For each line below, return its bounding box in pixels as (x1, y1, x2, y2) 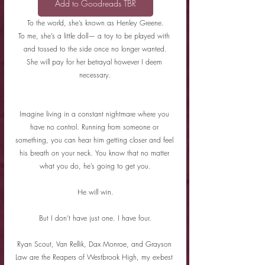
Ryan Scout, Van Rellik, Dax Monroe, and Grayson (17, 238, 174, 249)
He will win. (77, 186, 114, 197)
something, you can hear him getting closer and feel (15, 134, 176, 145)
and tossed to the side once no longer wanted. (24, 43, 167, 54)
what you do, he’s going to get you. (40, 160, 151, 171)
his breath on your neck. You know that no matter (19, 147, 172, 158)
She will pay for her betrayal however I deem (26, 56, 164, 67)
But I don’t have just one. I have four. (39, 212, 151, 223)
